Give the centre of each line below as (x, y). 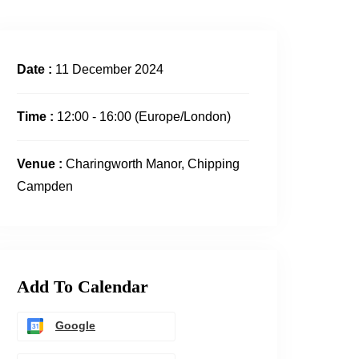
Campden (45, 186)
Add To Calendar (83, 286)
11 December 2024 (109, 69)
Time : (37, 116)
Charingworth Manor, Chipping (153, 163)
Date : (36, 69)
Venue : (41, 163)
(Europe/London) (183, 116)
